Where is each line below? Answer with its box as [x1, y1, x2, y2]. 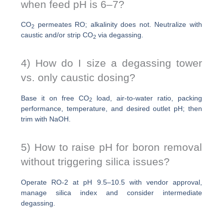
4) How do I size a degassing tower [21, 57, 202, 69]
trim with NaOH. [21, 114, 71, 123]
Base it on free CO [21, 94, 89, 102]
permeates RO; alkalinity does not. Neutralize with [34, 20, 202, 28]
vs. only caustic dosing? [21, 72, 136, 84]
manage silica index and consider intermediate [21, 188, 202, 197]
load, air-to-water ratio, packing [92, 94, 202, 102]
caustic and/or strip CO [21, 30, 94, 39]
